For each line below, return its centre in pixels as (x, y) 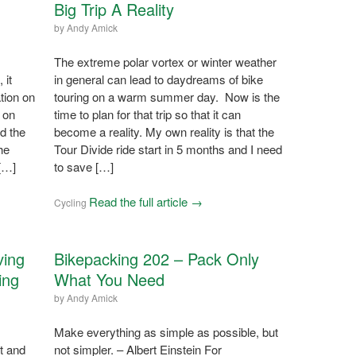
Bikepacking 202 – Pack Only (156, 258)
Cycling (70, 202)
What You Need (109, 279)
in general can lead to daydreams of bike (158, 79)
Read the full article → (145, 201)
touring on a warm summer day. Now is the (166, 96)
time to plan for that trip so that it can (147, 114)
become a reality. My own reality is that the (164, 131)
